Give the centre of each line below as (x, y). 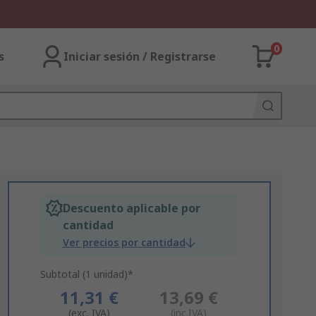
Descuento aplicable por (131, 208)
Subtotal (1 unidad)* (86, 274)
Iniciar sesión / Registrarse (140, 56)
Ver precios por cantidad (124, 242)
